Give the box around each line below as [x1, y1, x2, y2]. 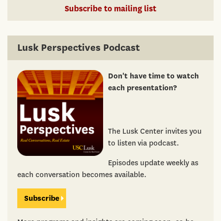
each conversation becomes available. [17, 170, 147, 180]
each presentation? [108, 83, 177, 93]
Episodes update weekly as [108, 158, 198, 168]
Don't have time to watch [108, 71, 199, 81]
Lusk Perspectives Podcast [17, 41, 140, 55]
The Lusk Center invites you [108, 126, 202, 137]
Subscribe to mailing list [65, 3, 156, 14]
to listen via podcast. [108, 138, 179, 148]
